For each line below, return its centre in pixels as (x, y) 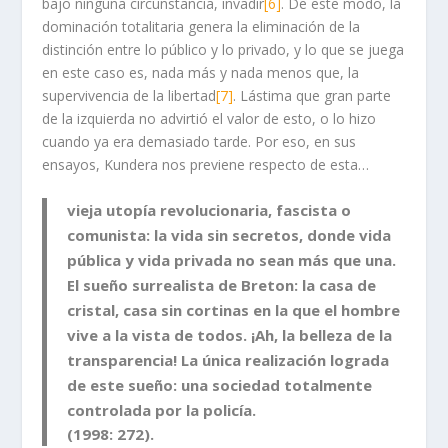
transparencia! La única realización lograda (228, 360)
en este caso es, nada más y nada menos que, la (201, 72)
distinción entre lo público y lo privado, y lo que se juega (223, 49)
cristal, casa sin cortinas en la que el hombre (234, 310)
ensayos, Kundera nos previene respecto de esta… (206, 164)
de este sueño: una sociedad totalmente (220, 385)
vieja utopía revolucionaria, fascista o (209, 210)
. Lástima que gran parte (312, 95)
